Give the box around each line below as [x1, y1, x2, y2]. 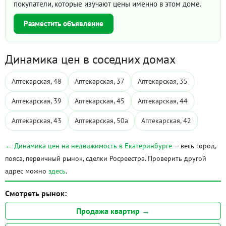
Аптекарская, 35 [138, 77, 188, 86]
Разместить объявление [24, 19, 103, 28]
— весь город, [172, 141, 216, 150]
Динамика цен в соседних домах [5, 51, 176, 67]
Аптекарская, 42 [141, 116, 191, 125]
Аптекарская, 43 [12, 116, 62, 125]
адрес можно [5, 166, 48, 176]
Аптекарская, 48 [12, 77, 62, 86]
